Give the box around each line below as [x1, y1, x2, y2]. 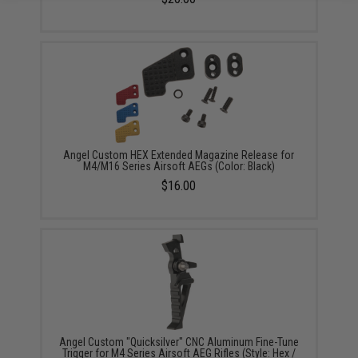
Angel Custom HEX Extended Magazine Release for [63, 148, 295, 161]
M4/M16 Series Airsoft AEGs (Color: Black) [82, 159, 275, 173]
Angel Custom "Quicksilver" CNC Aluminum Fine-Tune [58, 335, 299, 348]
